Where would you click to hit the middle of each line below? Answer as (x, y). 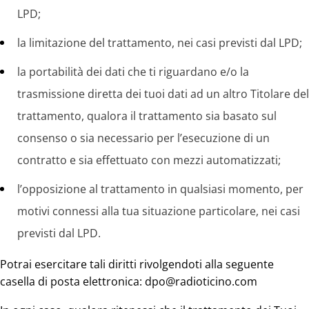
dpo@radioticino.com (201, 282)
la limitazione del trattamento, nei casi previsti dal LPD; (160, 43)
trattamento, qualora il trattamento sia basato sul (147, 116)
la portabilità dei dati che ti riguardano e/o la (133, 72)
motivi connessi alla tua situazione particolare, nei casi (159, 211)
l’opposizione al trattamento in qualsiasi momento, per (160, 189)
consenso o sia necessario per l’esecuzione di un (143, 138)
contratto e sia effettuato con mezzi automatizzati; (149, 160)
